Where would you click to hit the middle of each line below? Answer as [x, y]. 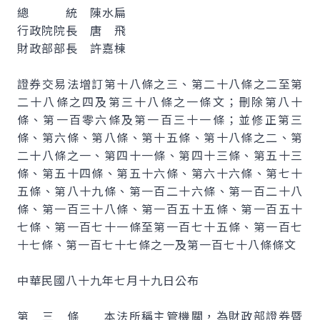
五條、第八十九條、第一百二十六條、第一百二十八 [160, 191]
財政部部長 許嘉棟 [72, 48]
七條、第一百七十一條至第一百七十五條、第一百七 [160, 226]
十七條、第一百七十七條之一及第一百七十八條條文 [157, 244]
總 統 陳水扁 [72, 12]
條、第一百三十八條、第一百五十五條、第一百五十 [160, 209]
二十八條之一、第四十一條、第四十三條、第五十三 [160, 155]
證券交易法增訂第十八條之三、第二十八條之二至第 [160, 84]
